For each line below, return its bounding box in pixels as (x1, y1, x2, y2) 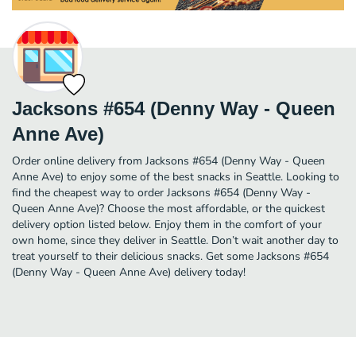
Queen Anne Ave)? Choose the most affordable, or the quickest (12, 200, 325, 216)
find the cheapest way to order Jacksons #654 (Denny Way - (12, 184, 311, 200)
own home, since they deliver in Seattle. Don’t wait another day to (12, 232, 339, 248)
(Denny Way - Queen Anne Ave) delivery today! (12, 264, 246, 280)
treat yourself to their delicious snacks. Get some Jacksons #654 (12, 248, 329, 264)
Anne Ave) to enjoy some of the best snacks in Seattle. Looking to (12, 168, 339, 184)
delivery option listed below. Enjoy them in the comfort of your (12, 216, 322, 232)
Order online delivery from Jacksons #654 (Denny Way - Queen (12, 153, 325, 168)
